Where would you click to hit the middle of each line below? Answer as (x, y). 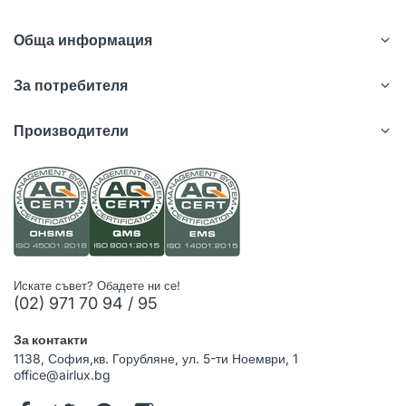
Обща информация (83, 39)
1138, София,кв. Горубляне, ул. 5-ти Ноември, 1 (156, 358)
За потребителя (71, 85)
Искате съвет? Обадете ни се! (97, 285)
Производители (71, 130)
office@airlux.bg (62, 374)
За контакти (51, 339)
